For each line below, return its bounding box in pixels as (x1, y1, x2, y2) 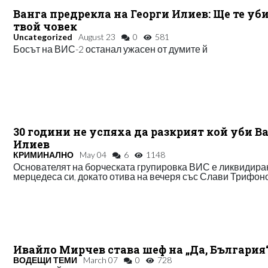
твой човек (13, 20, 78, 34)
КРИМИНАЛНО (13, 150, 74, 160)
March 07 (83, 255, 118, 266)
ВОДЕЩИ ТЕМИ (13, 255, 78, 266)
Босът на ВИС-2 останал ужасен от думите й (13, 43, 208, 55)
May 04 (80, 150, 107, 160)
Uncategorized (13, 32, 73, 42)
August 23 (78, 32, 116, 42)
